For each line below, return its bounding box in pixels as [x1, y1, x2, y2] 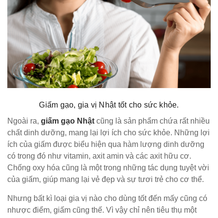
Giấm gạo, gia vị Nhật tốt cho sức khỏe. [39, 100, 179, 109]
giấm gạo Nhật [41, 116, 94, 125]
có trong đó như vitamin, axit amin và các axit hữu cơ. [7, 151, 191, 160]
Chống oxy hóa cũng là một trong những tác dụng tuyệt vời [7, 163, 209, 172]
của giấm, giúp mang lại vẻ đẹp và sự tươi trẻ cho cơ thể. [7, 175, 204, 183]
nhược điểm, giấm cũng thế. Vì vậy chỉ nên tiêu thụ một [7, 205, 197, 214]
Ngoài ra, [7, 116, 41, 125]
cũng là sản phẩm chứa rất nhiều [94, 116, 210, 125]
